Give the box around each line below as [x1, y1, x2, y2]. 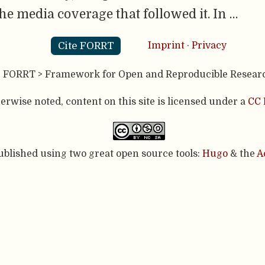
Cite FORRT [57, 40, 114, 51]
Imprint [148, 40, 185, 51]
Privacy [192, 40, 227, 51]
